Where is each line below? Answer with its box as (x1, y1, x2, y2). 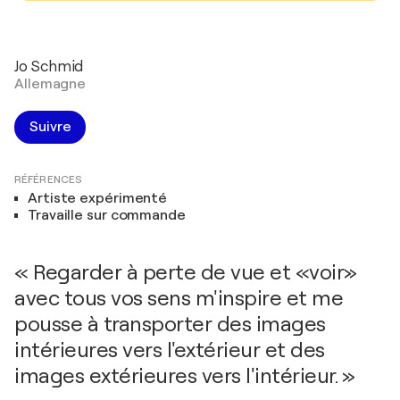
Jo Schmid (14, 57, 84, 75)
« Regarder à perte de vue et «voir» (14, 259, 357, 285)
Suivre (29, 118, 71, 135)
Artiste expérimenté (28, 189, 168, 206)
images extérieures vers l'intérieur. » (14, 362, 354, 388)
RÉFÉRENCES (14, 172, 82, 186)
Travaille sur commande (28, 206, 186, 223)
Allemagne (14, 75, 87, 92)
